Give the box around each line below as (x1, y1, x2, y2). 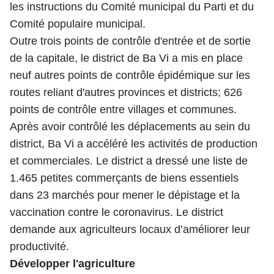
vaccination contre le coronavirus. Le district (10, 206, 223, 218)
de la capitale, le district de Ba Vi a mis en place (10, 52, 243, 64)
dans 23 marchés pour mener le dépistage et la (10, 189, 240, 201)
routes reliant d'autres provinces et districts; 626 (10, 86, 242, 98)
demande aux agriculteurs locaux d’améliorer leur (10, 223, 250, 235)
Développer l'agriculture (10, 257, 135, 270)
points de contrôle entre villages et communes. (10, 103, 237, 116)
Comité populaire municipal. (10, 18, 146, 30)
